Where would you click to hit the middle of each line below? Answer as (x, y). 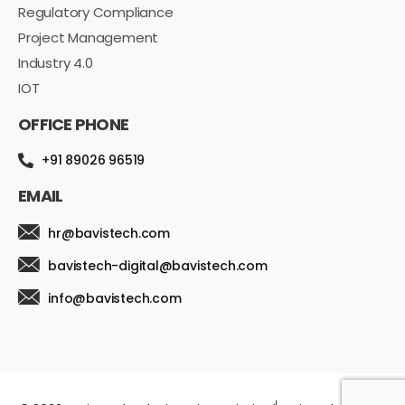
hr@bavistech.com (109, 233)
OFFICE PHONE (74, 124)
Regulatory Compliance (96, 12)
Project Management (89, 37)
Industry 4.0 (56, 62)
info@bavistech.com (115, 298)
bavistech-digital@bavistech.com (158, 265)
